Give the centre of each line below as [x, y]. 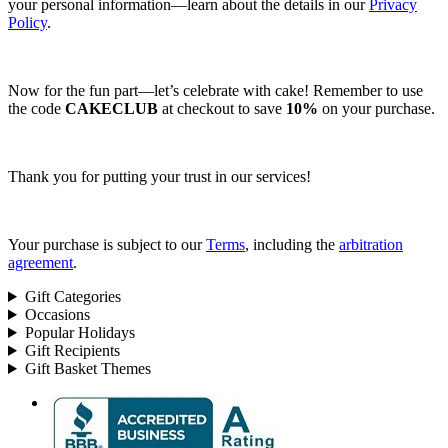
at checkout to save [222, 108]
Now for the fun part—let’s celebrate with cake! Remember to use [215, 90]
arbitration [371, 244]
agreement [40, 262]
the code [36, 108]
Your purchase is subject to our [107, 244]
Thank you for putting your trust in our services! [159, 176]
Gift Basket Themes [87, 368]
